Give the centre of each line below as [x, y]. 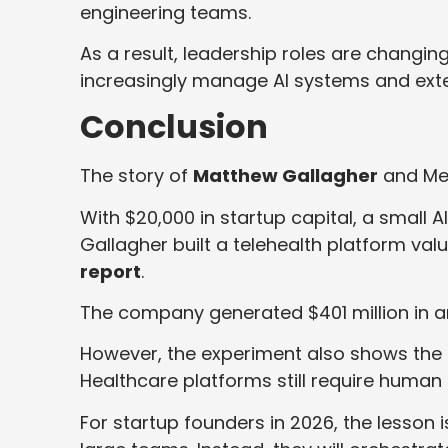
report [110, 271]
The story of [136, 176]
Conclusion [174, 127]
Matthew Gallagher [285, 176]
